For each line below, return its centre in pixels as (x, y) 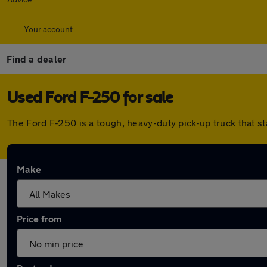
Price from (39, 218)
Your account (48, 29)
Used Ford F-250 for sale (90, 98)
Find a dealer (37, 59)
